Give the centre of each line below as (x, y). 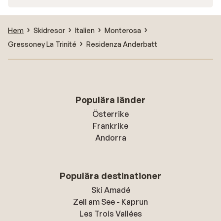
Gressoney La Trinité (42, 44)
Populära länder (110, 100)
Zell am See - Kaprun (110, 202)
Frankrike (110, 126)
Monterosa (123, 30)
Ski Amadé (110, 190)
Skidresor (49, 30)
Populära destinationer (110, 176)
